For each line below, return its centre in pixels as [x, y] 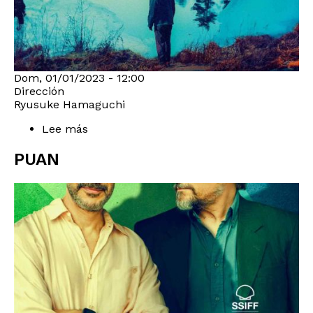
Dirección [39, 92]
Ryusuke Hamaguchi [70, 105]
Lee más [65, 129]
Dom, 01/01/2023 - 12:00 [79, 78]
